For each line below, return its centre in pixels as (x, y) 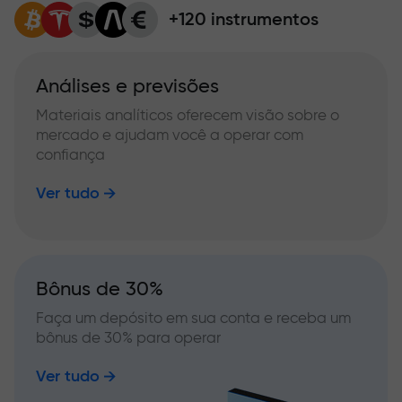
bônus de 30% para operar (128, 337)
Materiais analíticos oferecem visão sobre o (188, 115)
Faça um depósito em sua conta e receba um (193, 318)
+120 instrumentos (244, 19)
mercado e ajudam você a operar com (170, 135)
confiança (70, 154)
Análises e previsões (127, 86)
